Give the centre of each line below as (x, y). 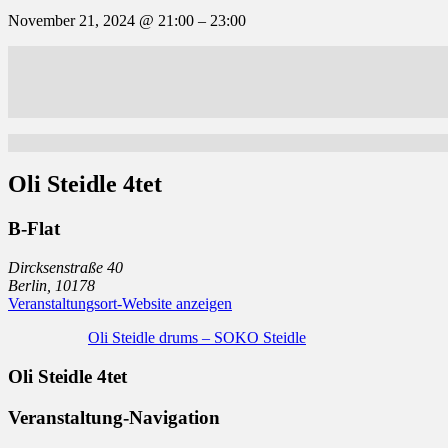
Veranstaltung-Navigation (114, 417)
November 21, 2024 (73, 20)
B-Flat (34, 229)
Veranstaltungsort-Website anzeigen (120, 304)
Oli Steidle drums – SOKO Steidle (197, 338)
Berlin (27, 286)
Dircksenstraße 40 (65, 268)
